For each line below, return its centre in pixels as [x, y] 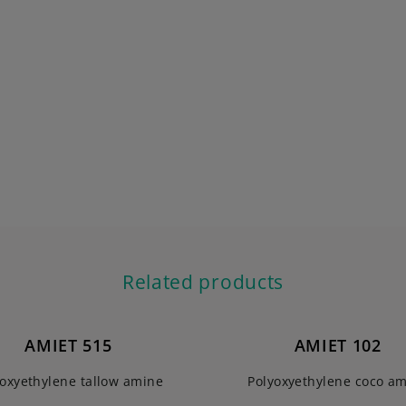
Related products [203, 282]
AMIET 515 [68, 345]
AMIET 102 [338, 345]
